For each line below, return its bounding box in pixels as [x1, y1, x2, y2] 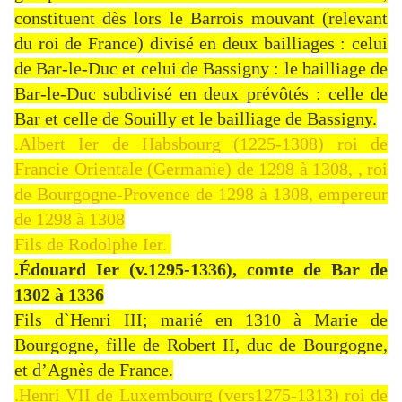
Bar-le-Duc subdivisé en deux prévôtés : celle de [14, 83, 388, 104]
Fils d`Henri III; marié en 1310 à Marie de [14, 310, 388, 330]
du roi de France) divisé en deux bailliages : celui [14, 33, 388, 54]
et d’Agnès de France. [14, 360, 173, 380]
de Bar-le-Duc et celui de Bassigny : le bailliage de [14, 58, 388, 79]
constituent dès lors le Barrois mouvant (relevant [14, 8, 388, 29]
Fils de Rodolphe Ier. [14, 234, 171, 255]
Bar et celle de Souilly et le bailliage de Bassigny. [14, 109, 377, 129]
